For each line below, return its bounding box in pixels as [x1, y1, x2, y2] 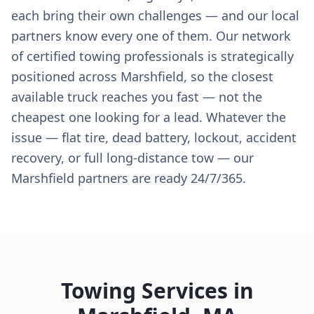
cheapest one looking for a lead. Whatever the [11, 109, 286, 125]
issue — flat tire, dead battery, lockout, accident [11, 129, 296, 146]
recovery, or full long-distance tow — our [11, 149, 254, 166]
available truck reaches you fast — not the [11, 88, 262, 105]
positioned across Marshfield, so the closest [11, 68, 273, 85]
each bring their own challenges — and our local [11, 7, 299, 24]
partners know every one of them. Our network [11, 27, 291, 44]
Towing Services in [60, 276, 254, 305]
